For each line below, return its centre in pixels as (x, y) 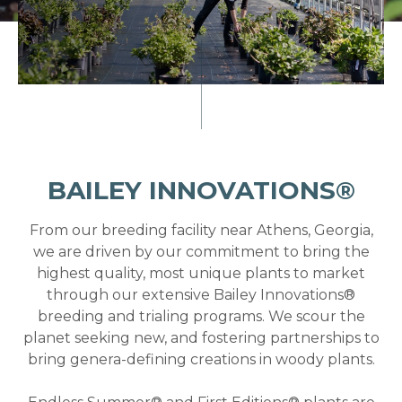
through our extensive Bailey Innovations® (201, 295)
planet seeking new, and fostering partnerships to (201, 338)
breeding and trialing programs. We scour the (201, 317)
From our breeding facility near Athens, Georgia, (201, 231)
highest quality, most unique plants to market (201, 274)
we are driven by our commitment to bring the (201, 252)
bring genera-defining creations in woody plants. (201, 360)
